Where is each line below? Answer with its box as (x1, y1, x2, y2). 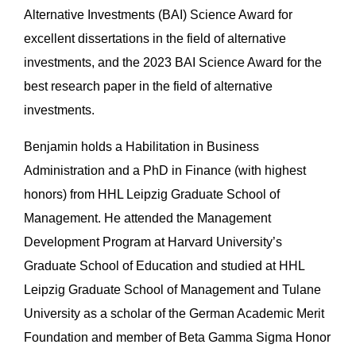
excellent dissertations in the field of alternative (24, 31, 286, 45)
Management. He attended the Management (24, 211, 271, 225)
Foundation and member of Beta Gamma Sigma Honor (24, 330, 331, 344)
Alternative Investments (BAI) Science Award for (24, 7, 292, 21)
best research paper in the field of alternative (24, 79, 273, 93)
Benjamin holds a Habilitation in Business (24, 139, 259, 153)
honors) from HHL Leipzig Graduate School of (24, 187, 280, 201)
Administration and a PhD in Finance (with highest (24, 163, 306, 177)
